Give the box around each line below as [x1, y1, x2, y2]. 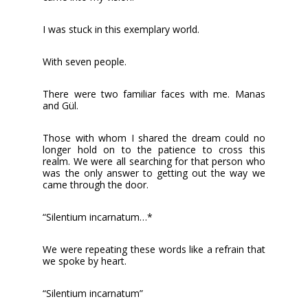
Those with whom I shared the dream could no [43, 131, 265, 144]
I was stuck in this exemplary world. [43, 22, 200, 36]
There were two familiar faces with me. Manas [43, 87, 265, 100]
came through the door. [43, 177, 149, 191]
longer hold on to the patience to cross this [43, 142, 265, 156]
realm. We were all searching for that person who [43, 154, 265, 168]
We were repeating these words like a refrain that [43, 242, 265, 256]
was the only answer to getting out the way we [43, 166, 265, 179]
